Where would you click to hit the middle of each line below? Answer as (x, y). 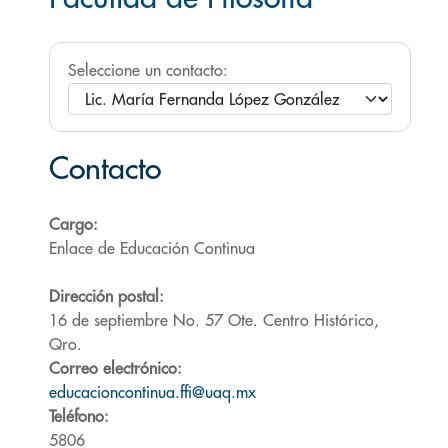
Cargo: (73, 225)
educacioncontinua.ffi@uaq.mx (152, 393)
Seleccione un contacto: (148, 71)
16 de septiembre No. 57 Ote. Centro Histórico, (214, 321)
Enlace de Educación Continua (152, 249)
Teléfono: (79, 417)
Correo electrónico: (115, 369)
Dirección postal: (106, 297)
